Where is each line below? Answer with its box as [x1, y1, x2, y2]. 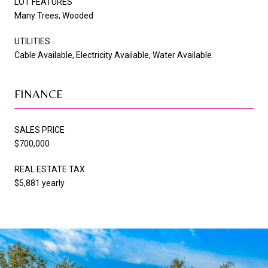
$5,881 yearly [14, 178, 65, 188]
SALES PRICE [14, 124, 65, 135]
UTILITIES [14, 36, 50, 46]
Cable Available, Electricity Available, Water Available [14, 50, 212, 60]
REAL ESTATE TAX [14, 164, 85, 174]
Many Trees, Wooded [14, 10, 93, 20]
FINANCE [14, 86, 63, 100]
